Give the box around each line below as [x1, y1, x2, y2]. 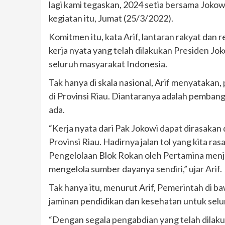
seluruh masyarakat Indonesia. [49, 58, 167, 70]
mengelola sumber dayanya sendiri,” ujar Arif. [49, 163, 222, 175]
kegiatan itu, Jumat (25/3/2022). [49, 13, 173, 24]
